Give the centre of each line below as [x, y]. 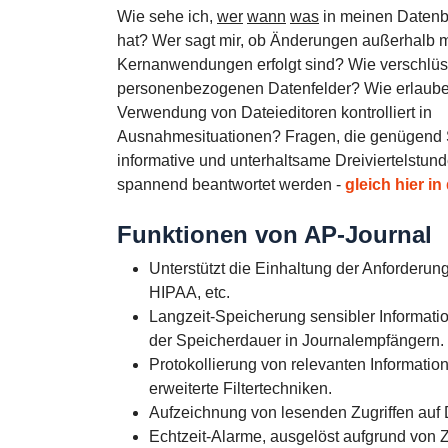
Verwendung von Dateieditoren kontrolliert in [274, 112]
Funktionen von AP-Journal [274, 234]
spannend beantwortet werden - [231, 184]
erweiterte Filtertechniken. [240, 388]
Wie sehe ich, [167, 16]
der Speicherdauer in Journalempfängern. [296, 340]
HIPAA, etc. [189, 292]
